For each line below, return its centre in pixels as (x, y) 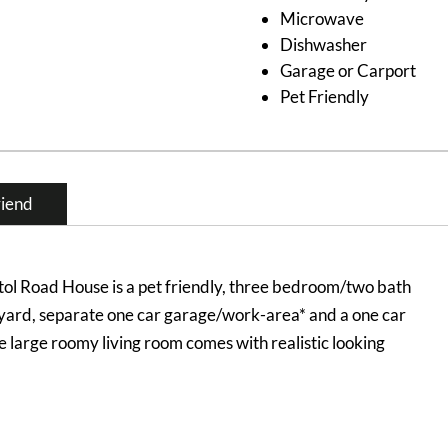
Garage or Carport (347, 70)
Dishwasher (323, 44)
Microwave (321, 18)
